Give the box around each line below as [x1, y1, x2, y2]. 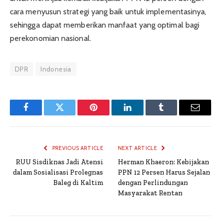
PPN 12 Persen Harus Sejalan [118, 168, 210, 177]
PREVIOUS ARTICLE [51, 145, 103, 152]
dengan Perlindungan [118, 179, 188, 187]
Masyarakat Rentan [118, 189, 183, 198]
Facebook [25, 110, 60, 119]
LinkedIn [126, 110, 159, 119]
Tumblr [160, 110, 187, 119]
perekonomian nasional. [10, 34, 93, 43]
